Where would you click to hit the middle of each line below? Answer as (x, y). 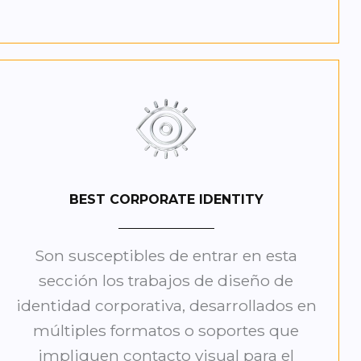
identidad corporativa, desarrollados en (166, 306)
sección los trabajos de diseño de (166, 281)
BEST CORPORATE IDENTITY (166, 200)
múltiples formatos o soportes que (166, 331)
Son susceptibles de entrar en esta (166, 256)
